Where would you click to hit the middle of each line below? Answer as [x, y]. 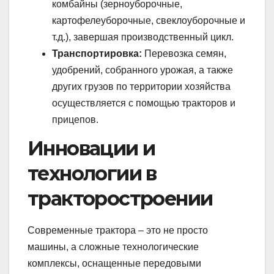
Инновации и [91, 148]
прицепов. [75, 120]
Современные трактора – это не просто [118, 230]
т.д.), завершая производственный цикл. [143, 37]
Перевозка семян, [184, 54]
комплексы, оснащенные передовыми [114, 263]
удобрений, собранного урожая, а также [143, 70]
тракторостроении [120, 198]
